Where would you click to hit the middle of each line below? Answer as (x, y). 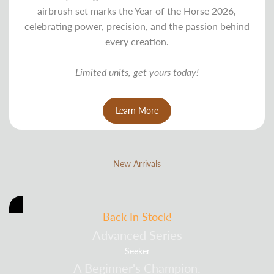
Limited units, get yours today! (137, 72)
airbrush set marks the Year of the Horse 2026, (137, 10)
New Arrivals (137, 163)
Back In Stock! (137, 216)
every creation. (137, 41)
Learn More (137, 110)
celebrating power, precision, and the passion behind (137, 26)
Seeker (137, 251)
